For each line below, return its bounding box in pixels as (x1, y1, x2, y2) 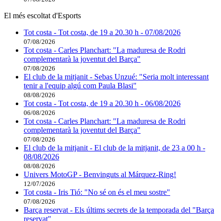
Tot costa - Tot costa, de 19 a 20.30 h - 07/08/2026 (24, 28, 181, 37)
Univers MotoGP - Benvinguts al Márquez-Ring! (24, 170, 176, 179)
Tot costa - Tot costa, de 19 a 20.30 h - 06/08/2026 (24, 99, 181, 108)
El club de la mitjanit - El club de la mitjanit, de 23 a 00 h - (24, 143, 205, 152)
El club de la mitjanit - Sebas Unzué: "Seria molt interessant (24, 72, 209, 81)
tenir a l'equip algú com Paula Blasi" (24, 81, 137, 90)
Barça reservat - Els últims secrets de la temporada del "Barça (24, 205, 214, 214)
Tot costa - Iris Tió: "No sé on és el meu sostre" (24, 187, 170, 196)
